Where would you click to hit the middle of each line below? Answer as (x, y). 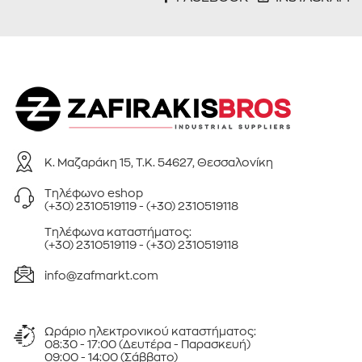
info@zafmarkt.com (101, 274)
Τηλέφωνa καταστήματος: (119, 231)
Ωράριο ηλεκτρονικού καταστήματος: (150, 330)
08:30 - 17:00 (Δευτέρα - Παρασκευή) (147, 343)
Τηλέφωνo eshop (95, 192)
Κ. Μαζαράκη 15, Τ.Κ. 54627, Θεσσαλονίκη (159, 161)
